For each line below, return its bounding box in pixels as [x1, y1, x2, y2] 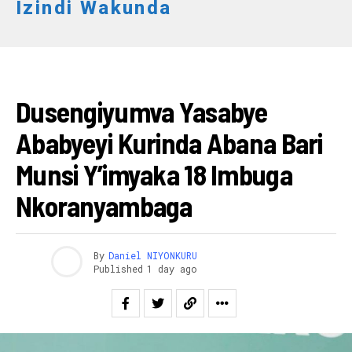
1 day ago [147, 262, 197, 275]
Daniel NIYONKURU [108, 248, 197, 262]
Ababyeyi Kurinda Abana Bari [16, 126, 323, 160]
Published [93, 262, 143, 275]
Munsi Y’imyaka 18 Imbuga [16, 157, 292, 192]
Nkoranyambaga [16, 189, 192, 223]
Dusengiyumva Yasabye [16, 94, 268, 129]
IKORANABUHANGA [16, 68, 137, 87]
